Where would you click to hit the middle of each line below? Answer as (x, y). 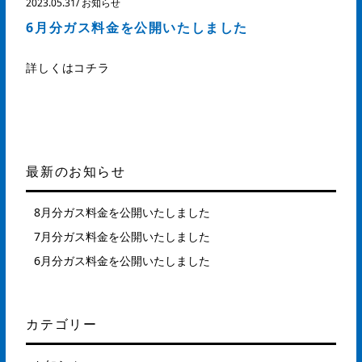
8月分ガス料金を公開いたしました (122, 212)
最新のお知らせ (76, 171)
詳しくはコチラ (68, 67)
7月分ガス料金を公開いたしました (122, 236)
